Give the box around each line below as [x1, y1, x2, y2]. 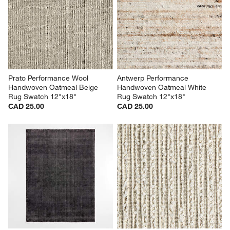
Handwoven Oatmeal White [117, 82, 208, 92]
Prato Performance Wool [8, 73, 91, 83]
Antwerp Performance [117, 73, 190, 83]
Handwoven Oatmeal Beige [8, 82, 101, 92]
